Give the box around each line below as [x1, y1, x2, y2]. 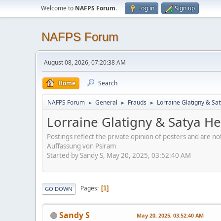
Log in [138, 4, 154, 12]
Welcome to [41, 4, 75, 12]
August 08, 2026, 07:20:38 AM [44, 58, 126, 67]
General [95, 98, 117, 107]
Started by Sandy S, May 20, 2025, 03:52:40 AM [47, 150, 191, 160]
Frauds [128, 98, 147, 107]
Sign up [175, 4, 195, 12]
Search [98, 79, 117, 87]
